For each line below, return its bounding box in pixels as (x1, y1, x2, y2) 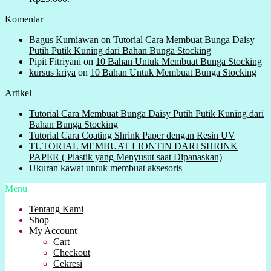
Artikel (5, 88, 31, 99)
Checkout (53, 247, 90, 258)
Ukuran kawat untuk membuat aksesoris (29, 163, 182, 174)
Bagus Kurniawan (29, 34, 99, 45)
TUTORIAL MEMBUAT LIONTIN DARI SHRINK (29, 141, 238, 152)
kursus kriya (29, 67, 76, 78)
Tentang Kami (29, 204, 83, 215)
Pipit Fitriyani (29, 56, 81, 67)
